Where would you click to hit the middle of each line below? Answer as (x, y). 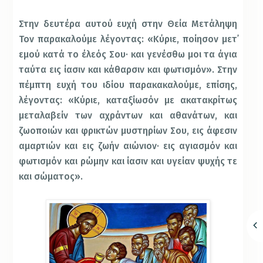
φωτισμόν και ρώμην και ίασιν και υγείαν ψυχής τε (128, 161)
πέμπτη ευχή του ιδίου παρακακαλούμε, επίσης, (128, 85)
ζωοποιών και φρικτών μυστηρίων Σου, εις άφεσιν (128, 131)
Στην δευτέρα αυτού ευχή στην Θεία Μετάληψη (128, 24)
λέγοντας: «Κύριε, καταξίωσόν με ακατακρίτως (128, 100)
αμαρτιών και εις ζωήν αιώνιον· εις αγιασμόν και (128, 146)
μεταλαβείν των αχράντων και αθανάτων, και (128, 116)
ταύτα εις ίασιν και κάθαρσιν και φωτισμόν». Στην (128, 70)
